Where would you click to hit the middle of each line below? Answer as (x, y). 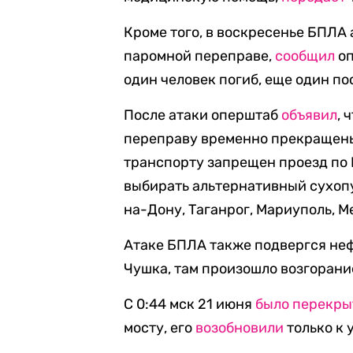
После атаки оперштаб (203, 115)
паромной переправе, (200, 56)
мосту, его (160, 328)
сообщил (305, 56)
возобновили (240, 328)
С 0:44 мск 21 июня (190, 304)
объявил (310, 115)
